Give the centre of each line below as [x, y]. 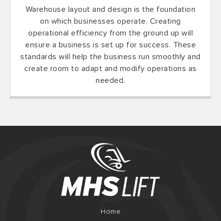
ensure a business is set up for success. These [110, 45]
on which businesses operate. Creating [110, 21]
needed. [110, 81]
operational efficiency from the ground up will [110, 33]
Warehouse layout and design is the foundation [110, 10]
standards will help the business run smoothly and [110, 57]
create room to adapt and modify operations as [110, 69]
